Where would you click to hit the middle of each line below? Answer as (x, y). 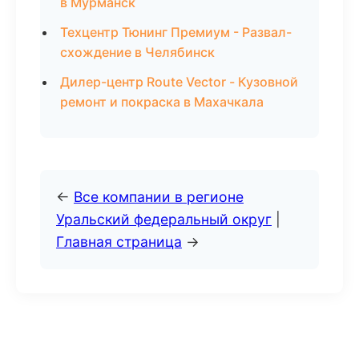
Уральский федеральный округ (164, 219)
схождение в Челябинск (137, 52)
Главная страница (119, 242)
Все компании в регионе (159, 197)
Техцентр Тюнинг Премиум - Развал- (176, 32)
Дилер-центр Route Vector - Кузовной (179, 82)
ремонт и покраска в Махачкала (162, 102)
